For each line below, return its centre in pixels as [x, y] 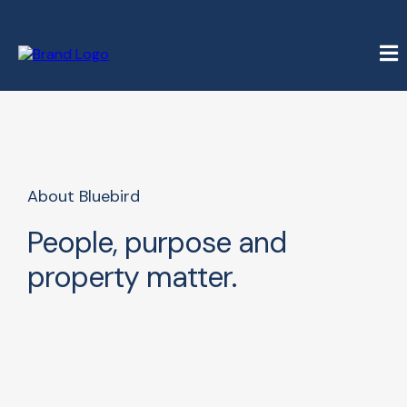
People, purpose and [157, 243]
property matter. [132, 277]
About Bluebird [84, 196]
